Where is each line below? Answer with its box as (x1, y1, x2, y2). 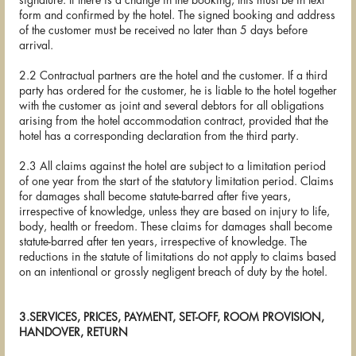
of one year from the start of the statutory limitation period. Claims (19, 176, 334, 188)
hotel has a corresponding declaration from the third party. (19, 130, 299, 142)
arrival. (19, 40, 53, 52)
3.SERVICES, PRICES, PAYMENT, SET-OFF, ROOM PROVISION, (19, 311, 324, 323)
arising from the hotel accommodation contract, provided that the (19, 115, 328, 127)
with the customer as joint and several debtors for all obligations (19, 100, 324, 112)
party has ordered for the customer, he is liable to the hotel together (19, 85, 337, 97)
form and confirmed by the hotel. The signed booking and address (19, 10, 335, 21)
